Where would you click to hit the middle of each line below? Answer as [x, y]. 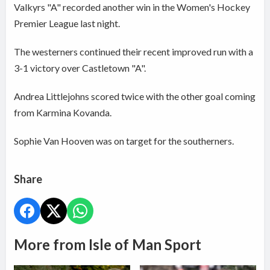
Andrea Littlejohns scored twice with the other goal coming [135, 96]
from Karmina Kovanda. [63, 113]
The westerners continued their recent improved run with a [134, 52]
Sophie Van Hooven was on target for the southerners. [124, 141]
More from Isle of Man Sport [108, 245]
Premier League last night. [67, 24]
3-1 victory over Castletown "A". [80, 68]
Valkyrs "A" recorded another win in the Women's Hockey [132, 7]
